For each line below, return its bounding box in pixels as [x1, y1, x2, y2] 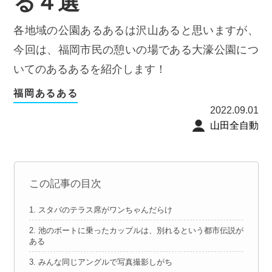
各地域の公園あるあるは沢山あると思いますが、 [13, 24, 259, 36]
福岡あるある [13, 87, 78, 99]
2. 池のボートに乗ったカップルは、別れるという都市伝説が [29, 226, 243, 236]
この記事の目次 [29, 178, 101, 190]
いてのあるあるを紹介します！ [13, 63, 167, 75]
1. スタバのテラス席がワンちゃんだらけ [29, 205, 172, 215]
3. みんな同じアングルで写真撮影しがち [29, 257, 172, 267]
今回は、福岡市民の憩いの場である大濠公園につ [13, 43, 259, 56]
